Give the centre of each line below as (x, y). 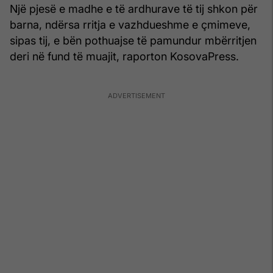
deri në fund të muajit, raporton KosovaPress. (124, 56)
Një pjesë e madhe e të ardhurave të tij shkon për (134, 9)
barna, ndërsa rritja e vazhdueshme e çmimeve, (130, 24)
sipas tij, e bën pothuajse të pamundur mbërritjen (133, 40)
